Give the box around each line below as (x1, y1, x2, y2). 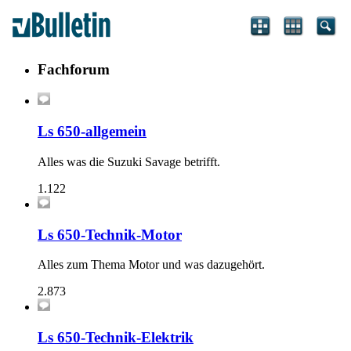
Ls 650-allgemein (38, 123, 147, 140)
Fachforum (38, 60, 110, 78)
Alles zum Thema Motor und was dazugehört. (38, 258, 265, 272)
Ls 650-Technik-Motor (38, 226, 182, 243)
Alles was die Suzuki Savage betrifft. (38, 154, 220, 168)
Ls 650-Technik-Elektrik (38, 329, 194, 346)
